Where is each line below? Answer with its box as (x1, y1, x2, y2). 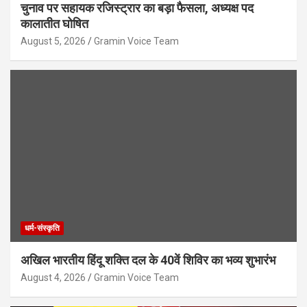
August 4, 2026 (21, 272, 86, 284)
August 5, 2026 (21, 36, 86, 47)
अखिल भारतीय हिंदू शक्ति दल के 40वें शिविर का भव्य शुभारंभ (21, 253, 275, 268)
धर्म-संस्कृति (25, 223, 60, 234)
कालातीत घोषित (21, 16, 88, 32)
